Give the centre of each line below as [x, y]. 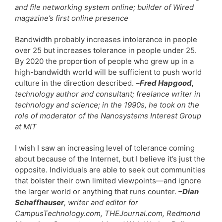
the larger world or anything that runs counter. [97, 191]
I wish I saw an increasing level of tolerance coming [105, 148]
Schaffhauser [39, 202]
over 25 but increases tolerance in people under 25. [106, 50]
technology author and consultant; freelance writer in [108, 94]
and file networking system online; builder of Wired [104, 7]
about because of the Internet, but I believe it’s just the [110, 159]
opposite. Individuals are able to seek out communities [110, 169]
